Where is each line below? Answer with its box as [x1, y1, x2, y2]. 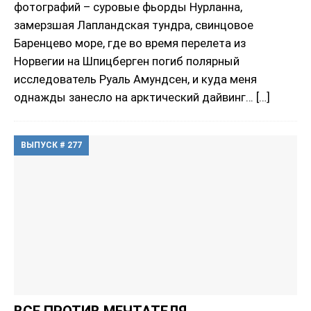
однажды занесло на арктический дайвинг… [14, 90, 256, 105]
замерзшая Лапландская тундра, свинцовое [14, 18, 253, 33]
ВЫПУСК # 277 [21, 140, 82, 151]
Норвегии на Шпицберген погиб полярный [14, 54, 239, 69]
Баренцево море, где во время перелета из [14, 36, 246, 51]
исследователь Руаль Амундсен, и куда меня [14, 72, 257, 87]
